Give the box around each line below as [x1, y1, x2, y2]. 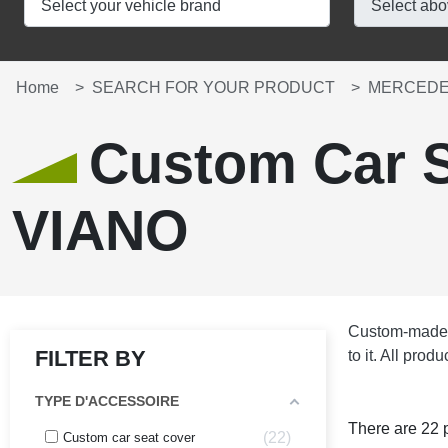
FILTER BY [35, 346, 146, 372]
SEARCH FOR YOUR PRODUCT [92, 79, 335, 97]
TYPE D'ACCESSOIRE [35, 393, 179, 410]
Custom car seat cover [63, 430, 195, 446]
